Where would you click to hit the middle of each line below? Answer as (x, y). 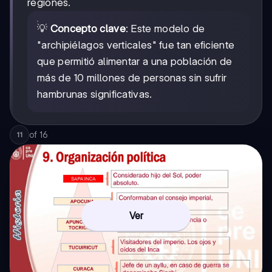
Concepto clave (88, 28)
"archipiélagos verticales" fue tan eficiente (136, 45)
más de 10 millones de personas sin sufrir (132, 77)
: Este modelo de (165, 28)
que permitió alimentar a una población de (135, 61)
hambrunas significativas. (95, 94)
